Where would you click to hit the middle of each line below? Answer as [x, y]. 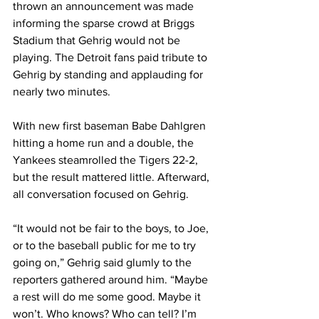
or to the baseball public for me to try [106, 245]
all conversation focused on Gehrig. [101, 194]
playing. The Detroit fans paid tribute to [111, 57]
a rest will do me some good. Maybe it [108, 297]
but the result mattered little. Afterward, [113, 177]
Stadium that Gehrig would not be [98, 40]
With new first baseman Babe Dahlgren [111, 126]
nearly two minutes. [62, 91]
